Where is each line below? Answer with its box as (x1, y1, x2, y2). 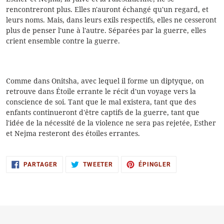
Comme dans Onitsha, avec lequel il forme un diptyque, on (6, 76, 204, 86)
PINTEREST (170, 171, 206, 179)
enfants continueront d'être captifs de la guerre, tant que (6, 107, 199, 117)
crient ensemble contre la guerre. (6, 35, 120, 45)
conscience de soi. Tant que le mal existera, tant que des (6, 97, 196, 107)
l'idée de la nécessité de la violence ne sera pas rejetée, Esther (6, 118, 216, 128)
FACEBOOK (56, 171, 91, 179)
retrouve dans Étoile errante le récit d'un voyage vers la (6, 86, 196, 96)
